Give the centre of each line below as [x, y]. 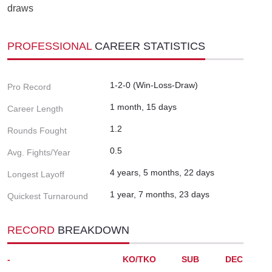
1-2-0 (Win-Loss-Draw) [154, 85]
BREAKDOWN [93, 230]
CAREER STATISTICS [150, 46]
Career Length [35, 108]
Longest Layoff [36, 174]
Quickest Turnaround [48, 196]
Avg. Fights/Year [39, 152]
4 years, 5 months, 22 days [162, 172]
